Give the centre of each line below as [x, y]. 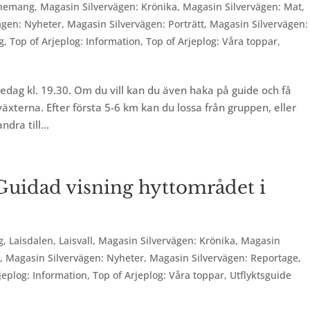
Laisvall [76, 240]
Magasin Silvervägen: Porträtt [136, 24]
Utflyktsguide [261, 275]
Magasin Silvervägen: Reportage [224, 258]
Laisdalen [31, 240]
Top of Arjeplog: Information [75, 41]
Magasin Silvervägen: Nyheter [75, 258]
